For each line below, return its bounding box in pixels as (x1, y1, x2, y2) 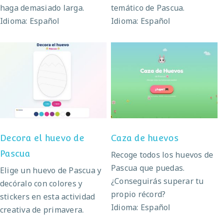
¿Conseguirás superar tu (111, 175, 204, 186)
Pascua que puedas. (111, 162, 185, 173)
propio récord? (111, 188, 166, 200)
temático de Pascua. (111, 2, 185, 13)
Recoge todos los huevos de (111, 149, 214, 160)
